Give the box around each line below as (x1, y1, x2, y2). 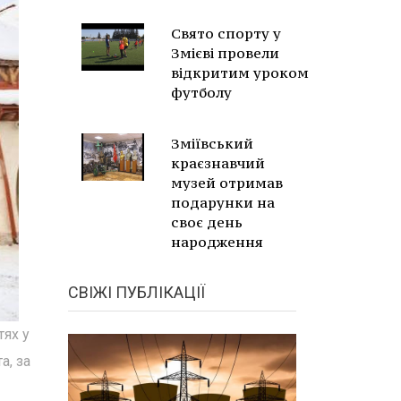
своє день (171, 213, 243, 231)
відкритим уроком (171, 64, 309, 81)
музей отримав (171, 174, 283, 192)
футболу (171, 83, 232, 101)
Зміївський (171, 134, 253, 152)
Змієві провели (171, 44, 279, 62)
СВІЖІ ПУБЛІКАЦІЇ (68, 283, 205, 302)
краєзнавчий (171, 154, 265, 172)
